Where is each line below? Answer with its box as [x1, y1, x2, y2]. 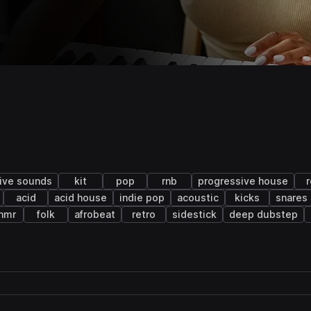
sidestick [172, 209, 217, 220]
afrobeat [74, 209, 115, 220]
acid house [54, 192, 107, 203]
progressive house [198, 176, 288, 187]
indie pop [119, 192, 165, 203]
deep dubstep [229, 209, 298, 220]
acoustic [177, 192, 219, 203]
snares [276, 192, 308, 203]
